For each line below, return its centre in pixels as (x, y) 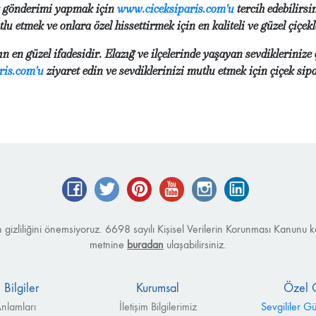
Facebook (108, 185)
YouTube (202, 185)
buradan (145, 244)
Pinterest (170, 185)
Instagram (238, 185)
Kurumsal (158, 288)
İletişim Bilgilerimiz (158, 306)
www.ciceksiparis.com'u (176, 8)
